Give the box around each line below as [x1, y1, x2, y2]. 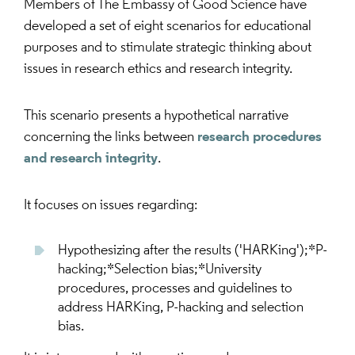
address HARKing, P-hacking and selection [58, 300, 304, 315]
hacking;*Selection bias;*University [58, 262, 262, 277]
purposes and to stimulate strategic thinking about [24, 40, 311, 55]
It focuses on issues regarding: [24, 198, 197, 213]
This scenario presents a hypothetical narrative [24, 109, 288, 124]
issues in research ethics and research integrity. [24, 62, 292, 77]
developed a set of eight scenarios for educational [24, 19, 311, 34]
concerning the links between [24, 130, 197, 145]
